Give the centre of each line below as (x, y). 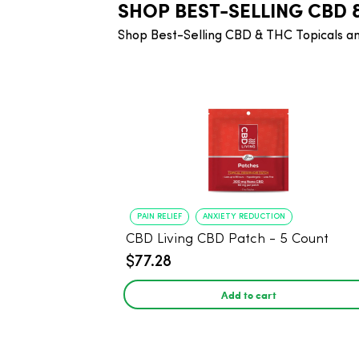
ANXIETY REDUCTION (244, 216)
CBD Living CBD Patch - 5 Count (227, 239)
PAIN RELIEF (159, 216)
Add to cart (248, 294)
